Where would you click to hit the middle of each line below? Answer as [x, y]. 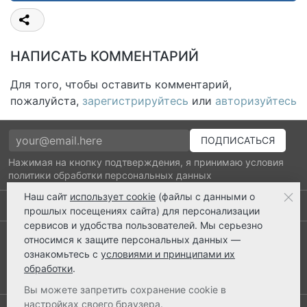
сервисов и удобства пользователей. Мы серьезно [143, 225]
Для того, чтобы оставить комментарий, [121, 85]
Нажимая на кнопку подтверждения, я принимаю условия [146, 162]
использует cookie [113, 197]
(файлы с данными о [205, 197]
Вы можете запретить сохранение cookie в [125, 290]
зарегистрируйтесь [135, 101]
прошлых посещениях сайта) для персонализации [142, 211]
